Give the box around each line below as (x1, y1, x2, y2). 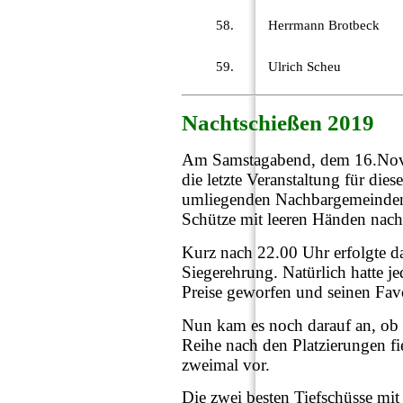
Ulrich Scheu (268, 59, 341, 75)
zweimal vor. (182, 354, 270, 374)
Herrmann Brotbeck (268, 18, 380, 33)
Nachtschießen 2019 (182, 111, 374, 136)
